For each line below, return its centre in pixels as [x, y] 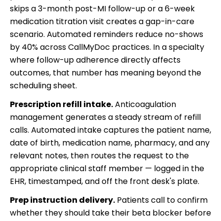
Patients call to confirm [161, 200]
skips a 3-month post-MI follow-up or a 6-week [102, 8]
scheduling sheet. [43, 85]
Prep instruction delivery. [62, 200]
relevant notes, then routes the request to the [99, 155]
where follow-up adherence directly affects [95, 60]
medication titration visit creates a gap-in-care [102, 21]
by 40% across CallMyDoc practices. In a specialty [107, 47]
